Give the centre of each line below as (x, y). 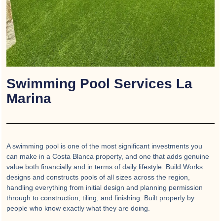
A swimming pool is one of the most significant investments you (104, 146)
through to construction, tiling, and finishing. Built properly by (100, 198)
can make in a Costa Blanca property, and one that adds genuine (108, 156)
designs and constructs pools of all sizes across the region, (98, 177)
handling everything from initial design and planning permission (105, 187)
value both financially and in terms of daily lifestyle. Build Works (105, 166)
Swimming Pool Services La (99, 83)
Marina (29, 98)
